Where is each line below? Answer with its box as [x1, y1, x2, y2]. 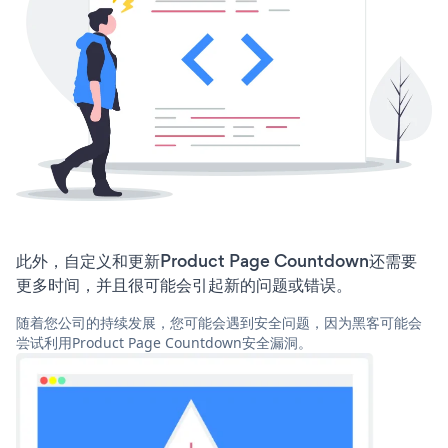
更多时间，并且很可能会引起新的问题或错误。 [16, 272, 352, 297]
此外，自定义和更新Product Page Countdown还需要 [16, 248, 417, 273]
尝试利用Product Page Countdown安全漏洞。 [16, 332, 312, 352]
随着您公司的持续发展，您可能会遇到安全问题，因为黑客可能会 [16, 312, 422, 332]
